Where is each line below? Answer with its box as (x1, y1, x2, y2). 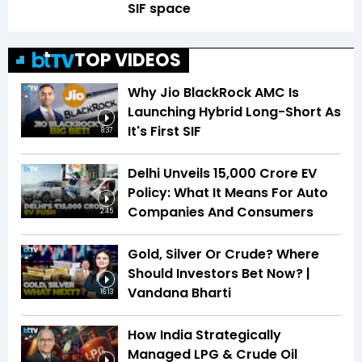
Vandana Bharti (128, 283, 231, 302)
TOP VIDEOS (74, 47, 181, 73)
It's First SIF (128, 121, 201, 141)
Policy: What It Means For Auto (128, 183, 328, 202)
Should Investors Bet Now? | (128, 263, 310, 283)
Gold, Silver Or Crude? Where (128, 244, 319, 263)
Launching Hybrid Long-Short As (128, 102, 341, 121)
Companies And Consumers (128, 202, 314, 221)
